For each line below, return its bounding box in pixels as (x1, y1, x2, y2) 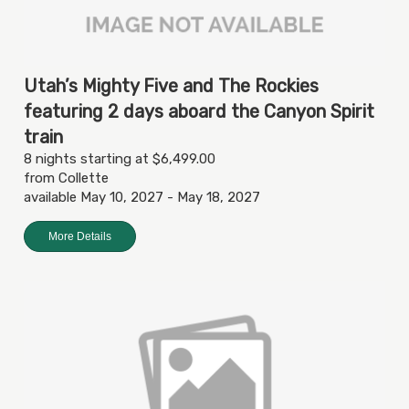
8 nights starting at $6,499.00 (24, 150, 215, 167)
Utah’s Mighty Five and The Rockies (24, 74, 319, 97)
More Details (48, 229, 111, 243)
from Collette (24, 169, 109, 186)
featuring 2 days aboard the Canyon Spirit (24, 100, 374, 122)
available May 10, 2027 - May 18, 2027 (24, 188, 260, 205)
